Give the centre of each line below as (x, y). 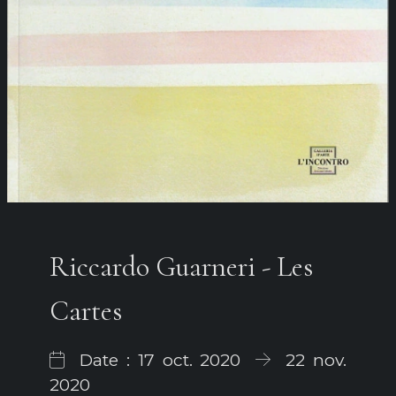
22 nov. (312, 360)
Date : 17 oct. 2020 (160, 360)
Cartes (86, 311)
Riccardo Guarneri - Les (181, 267)
